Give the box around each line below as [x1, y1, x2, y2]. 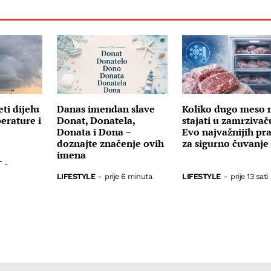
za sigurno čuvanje [182, 137, 269, 151]
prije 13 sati [230, 171, 268, 181]
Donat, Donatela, [56, 114, 135, 128]
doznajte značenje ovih [56, 137, 164, 151]
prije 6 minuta [105, 171, 152, 181]
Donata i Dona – [56, 125, 131, 139]
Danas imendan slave [56, 102, 155, 116]
